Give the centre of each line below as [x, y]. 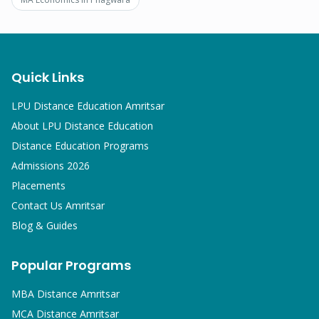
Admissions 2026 [51, 166]
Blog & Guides [45, 225]
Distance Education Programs [80, 146]
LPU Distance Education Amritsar [88, 106]
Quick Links [48, 77]
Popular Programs [71, 265]
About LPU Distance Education [82, 126]
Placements [38, 185]
